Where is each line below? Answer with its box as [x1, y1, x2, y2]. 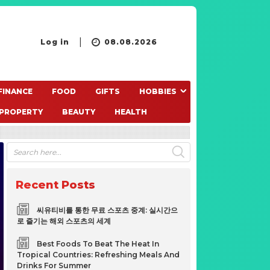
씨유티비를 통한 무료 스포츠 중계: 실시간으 [37, 206, 178, 215]
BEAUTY [62, 107, 95, 116]
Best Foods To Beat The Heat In [37, 239, 160, 248]
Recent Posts [16, 178, 96, 192]
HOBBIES [139, 87, 177, 96]
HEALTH [115, 107, 147, 116]
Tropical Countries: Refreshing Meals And [17, 250, 180, 259]
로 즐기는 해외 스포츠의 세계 [17, 216, 111, 225]
